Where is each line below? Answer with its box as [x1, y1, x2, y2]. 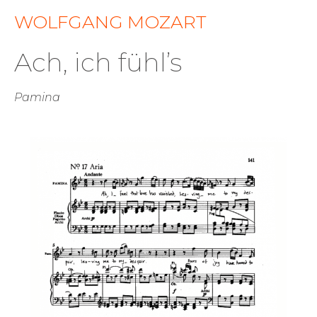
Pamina [14, 91, 60, 105]
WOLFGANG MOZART [14, 11, 207, 33]
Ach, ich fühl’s [14, 47, 182, 79]
